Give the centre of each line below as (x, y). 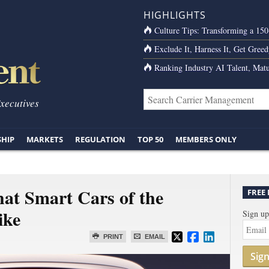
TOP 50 (150, 139)
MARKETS (45, 139)
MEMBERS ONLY (206, 139)
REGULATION (100, 139)
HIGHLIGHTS (175, 15)
